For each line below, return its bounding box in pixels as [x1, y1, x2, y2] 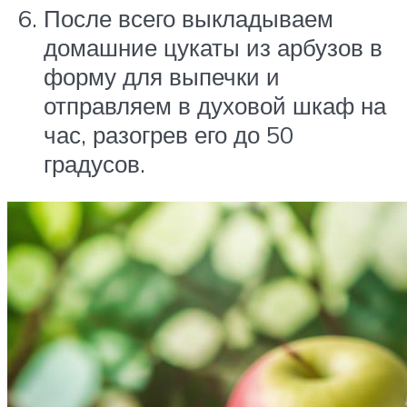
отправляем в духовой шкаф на [44, 91, 386, 121]
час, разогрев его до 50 [44, 120, 293, 150]
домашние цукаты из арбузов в [44, 33, 382, 63]
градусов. [44, 149, 145, 179]
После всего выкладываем [44, 4, 333, 34]
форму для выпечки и [44, 62, 280, 92]
